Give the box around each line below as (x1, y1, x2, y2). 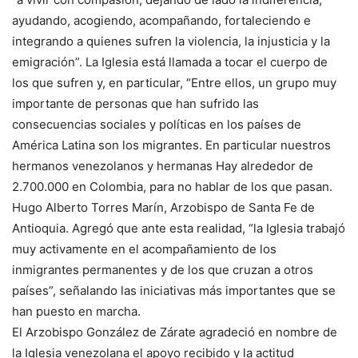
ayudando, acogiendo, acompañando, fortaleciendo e (12, 13, 311, 29)
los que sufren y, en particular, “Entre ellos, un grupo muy (12, 75, 336, 91)
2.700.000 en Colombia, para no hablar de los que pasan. (12, 179, 332, 195)
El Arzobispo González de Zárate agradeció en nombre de (12, 324, 337, 340)
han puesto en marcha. (12, 304, 141, 320)
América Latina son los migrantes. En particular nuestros (12, 137, 331, 153)
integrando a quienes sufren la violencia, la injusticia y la (12, 34, 330, 50)
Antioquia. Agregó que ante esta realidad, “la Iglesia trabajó (12, 221, 345, 237)
